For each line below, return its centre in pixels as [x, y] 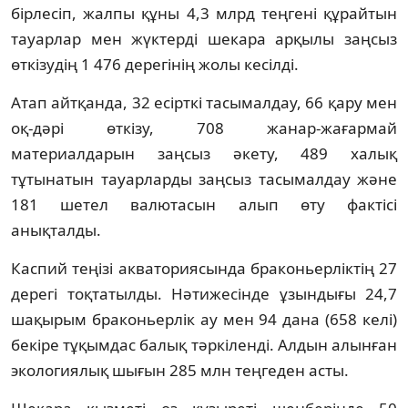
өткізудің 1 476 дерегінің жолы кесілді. [155, 64]
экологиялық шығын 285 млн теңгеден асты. [180, 370]
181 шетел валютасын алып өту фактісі [204, 204]
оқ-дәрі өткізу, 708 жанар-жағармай [204, 127]
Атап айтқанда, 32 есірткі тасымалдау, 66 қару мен [204, 102]
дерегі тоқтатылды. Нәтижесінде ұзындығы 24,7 [204, 293]
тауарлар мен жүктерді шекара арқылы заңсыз [204, 38]
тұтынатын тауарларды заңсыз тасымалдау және [204, 178]
